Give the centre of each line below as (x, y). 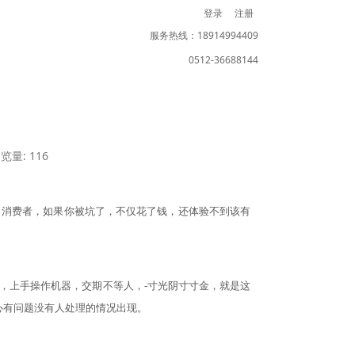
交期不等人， (113, 286)
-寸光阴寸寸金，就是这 (197, 286)
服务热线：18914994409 (204, 35)
